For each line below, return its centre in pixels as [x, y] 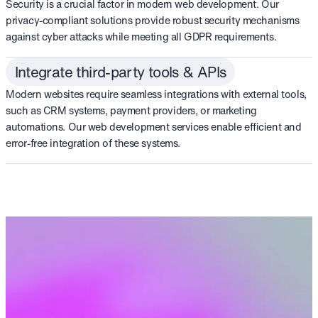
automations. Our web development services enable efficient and [154, 127]
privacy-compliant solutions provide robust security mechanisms [153, 21]
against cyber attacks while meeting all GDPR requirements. [141, 37]
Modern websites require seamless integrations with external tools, [156, 94]
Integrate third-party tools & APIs [120, 72]
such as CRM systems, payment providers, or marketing [131, 111]
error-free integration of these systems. [93, 143]
